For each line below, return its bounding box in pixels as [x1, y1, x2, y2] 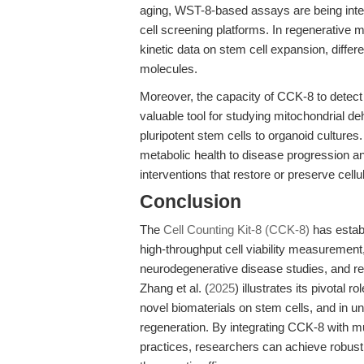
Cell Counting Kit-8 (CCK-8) [163, 223, 310, 236]
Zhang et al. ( [140, 281, 209, 295]
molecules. [140, 62, 197, 76]
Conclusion [140, 192, 241, 212]
